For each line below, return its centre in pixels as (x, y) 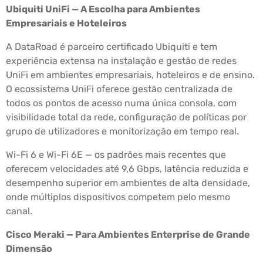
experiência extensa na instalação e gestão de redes (121, 61)
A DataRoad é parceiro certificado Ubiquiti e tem (112, 47)
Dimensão (29, 249)
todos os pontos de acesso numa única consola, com (121, 103)
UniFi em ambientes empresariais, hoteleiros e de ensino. (130, 75)
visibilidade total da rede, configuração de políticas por (126, 117)
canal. (19, 211)
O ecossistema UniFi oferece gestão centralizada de (119, 89)
